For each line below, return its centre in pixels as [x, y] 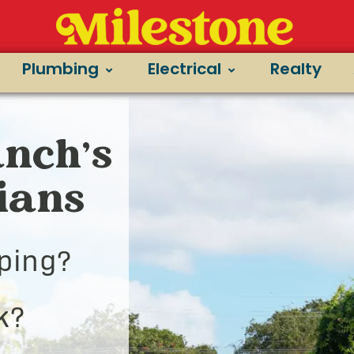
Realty [296, 69]
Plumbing [60, 69]
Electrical [185, 69]
